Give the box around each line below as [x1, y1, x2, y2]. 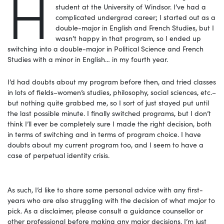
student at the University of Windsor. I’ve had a [55, 1, 206, 11]
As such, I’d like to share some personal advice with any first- [7, 184, 203, 194]
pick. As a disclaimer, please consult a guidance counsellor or [7, 205, 203, 215]
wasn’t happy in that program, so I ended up [55, 32, 201, 43]
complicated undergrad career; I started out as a [55, 11, 215, 22]
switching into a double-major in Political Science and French [7, 43, 203, 53]
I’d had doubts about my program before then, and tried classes [7, 76, 216, 86]
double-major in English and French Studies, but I [55, 22, 214, 32]
